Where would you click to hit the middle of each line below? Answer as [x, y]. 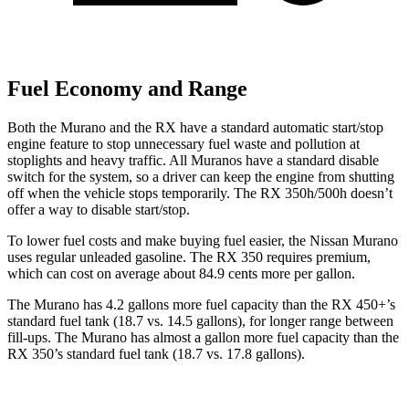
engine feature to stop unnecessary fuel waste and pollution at [184, 143]
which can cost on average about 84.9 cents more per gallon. [181, 273]
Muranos [216, 160]
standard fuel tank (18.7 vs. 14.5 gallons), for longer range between [200, 320]
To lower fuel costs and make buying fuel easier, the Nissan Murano [203, 240]
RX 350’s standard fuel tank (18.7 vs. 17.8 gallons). [156, 353]
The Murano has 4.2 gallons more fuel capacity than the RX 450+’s [201, 304]
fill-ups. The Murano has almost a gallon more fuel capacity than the [203, 337]
